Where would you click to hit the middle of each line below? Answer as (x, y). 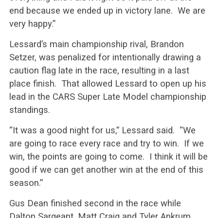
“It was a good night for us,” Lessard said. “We (102, 130)
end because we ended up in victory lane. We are (107, 10)
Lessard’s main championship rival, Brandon (96, 44)
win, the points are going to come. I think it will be (108, 156)
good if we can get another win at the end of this (106, 170)
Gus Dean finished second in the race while (95, 203)
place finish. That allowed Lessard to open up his (108, 83)
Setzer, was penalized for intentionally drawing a (105, 57)
